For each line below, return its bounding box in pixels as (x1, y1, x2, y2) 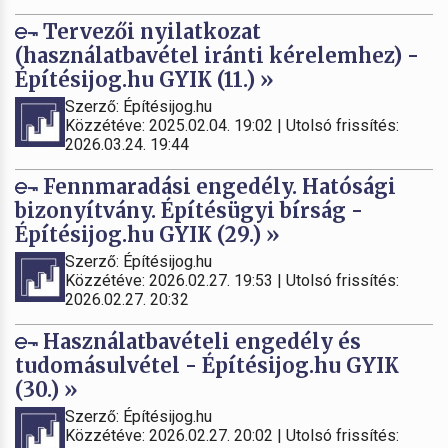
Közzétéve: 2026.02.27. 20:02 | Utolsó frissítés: (65, 425, 399, 445)
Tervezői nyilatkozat (38, 18, 261, 44)
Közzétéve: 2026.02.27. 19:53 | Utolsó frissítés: (65, 270, 399, 290)
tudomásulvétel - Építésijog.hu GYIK (15, 352, 399, 378)
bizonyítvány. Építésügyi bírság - (15, 197, 363, 223)
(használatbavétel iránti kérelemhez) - (15, 42, 419, 68)
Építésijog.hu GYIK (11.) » (15, 66, 274, 92)
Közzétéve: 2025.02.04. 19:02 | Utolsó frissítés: (65, 115, 399, 135)
